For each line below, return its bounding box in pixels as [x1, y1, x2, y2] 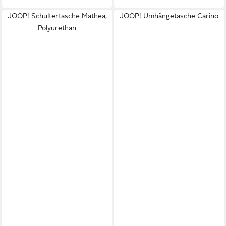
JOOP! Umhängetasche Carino [120, 11, 218, 20]
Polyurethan [38, 23, 76, 32]
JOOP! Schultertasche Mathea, [7, 11, 107, 20]
